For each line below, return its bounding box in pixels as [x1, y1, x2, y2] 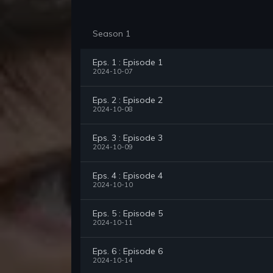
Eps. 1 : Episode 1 [93, 57, 163, 68]
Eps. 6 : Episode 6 [93, 246, 163, 257]
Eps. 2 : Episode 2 [93, 94, 163, 106]
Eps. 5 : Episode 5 [93, 208, 163, 219]
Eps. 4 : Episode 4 [93, 170, 163, 182]
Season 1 [93, 28, 130, 40]
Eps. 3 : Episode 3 [93, 132, 163, 144]
